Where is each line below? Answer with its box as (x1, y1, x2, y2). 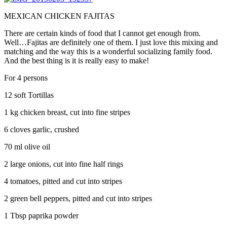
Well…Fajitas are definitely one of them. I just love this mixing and (4, 37, 218, 47)
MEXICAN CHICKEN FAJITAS (4, 11, 115, 20)
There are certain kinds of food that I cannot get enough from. (4, 28, 201, 37)
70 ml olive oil (4, 142, 50, 151)
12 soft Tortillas (4, 90, 54, 99)
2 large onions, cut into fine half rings (4, 159, 123, 168)
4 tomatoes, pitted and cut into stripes (4, 176, 122, 185)
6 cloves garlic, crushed (4, 125, 79, 134)
